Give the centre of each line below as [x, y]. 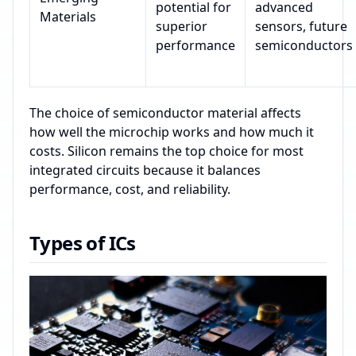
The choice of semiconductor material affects [165, 112]
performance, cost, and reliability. [130, 189]
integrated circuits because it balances [145, 170]
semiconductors [304, 45]
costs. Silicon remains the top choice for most [166, 151]
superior [182, 26]
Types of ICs [83, 242]
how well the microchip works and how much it [172, 132]
